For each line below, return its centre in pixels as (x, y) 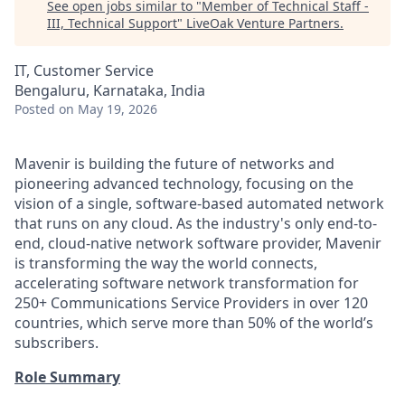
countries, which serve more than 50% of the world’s (194, 323)
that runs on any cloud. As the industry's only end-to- (196, 223)
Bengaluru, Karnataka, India (110, 90)
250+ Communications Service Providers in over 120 (191, 303)
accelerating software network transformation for (187, 283)
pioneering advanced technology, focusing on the (184, 184)
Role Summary (67, 377)
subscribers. (57, 343)
